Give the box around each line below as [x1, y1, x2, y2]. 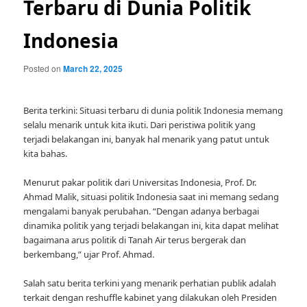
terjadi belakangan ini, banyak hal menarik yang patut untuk [23, 133, 270, 146]
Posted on [23, 62, 64, 74]
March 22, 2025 [63, 62, 123, 75]
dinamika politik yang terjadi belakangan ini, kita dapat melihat [23, 219, 280, 232]
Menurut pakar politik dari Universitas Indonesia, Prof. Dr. [23, 176, 257, 189]
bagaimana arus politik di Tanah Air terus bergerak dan [23, 234, 247, 247]
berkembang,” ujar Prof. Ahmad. [23, 248, 155, 261]
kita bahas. [23, 147, 68, 160]
